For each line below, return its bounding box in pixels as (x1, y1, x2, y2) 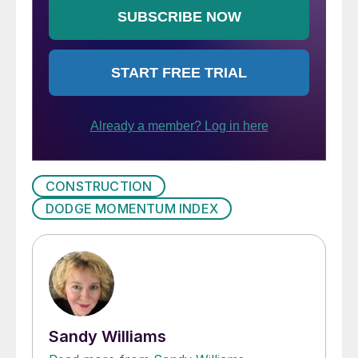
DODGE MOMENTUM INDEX (46, 201, 218, 217)
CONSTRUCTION (46, 178, 153, 195)
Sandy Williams (49, 327, 166, 347)
